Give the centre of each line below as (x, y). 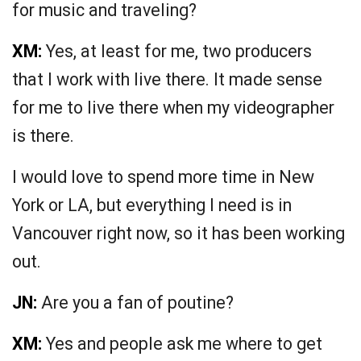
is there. (43, 136)
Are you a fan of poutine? (135, 303)
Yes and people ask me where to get (182, 344)
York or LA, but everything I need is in (152, 205)
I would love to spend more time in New (163, 177)
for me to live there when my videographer (173, 108)
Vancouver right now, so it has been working (178, 234)
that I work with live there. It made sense (167, 80)
